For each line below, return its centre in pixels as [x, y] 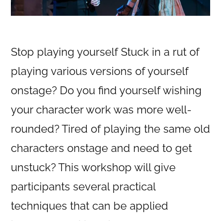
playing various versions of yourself [100, 71]
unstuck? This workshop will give [93, 167]
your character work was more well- [101, 109]
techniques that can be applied [90, 205]
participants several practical [83, 186]
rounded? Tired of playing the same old [110, 129]
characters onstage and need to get [101, 148]
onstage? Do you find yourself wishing [106, 90]
